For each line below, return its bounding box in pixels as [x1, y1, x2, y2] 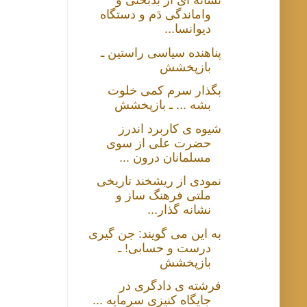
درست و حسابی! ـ [118, 241, 212, 255]
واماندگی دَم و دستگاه [100, 8, 212, 22]
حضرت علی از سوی [106, 136, 212, 150]
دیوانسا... [164, 22, 212, 36]
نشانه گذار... [147, 203, 212, 217]
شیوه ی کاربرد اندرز [119, 121, 222, 136]
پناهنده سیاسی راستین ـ [101, 45, 222, 60]
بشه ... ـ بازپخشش [114, 98, 212, 112]
